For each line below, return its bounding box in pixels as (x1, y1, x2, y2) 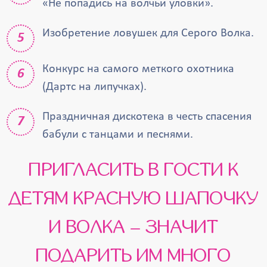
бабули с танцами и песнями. (42, 129, 194, 141)
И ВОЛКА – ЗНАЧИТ (49, 217, 218, 237)
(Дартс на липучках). (42, 81, 147, 93)
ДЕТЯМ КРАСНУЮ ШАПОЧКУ (8, 188, 259, 209)
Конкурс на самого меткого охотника (42, 63, 235, 75)
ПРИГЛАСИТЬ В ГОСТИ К (29, 160, 41, 180)
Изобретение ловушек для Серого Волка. (42, 27, 254, 39)
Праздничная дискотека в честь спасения (42, 111, 252, 123)
